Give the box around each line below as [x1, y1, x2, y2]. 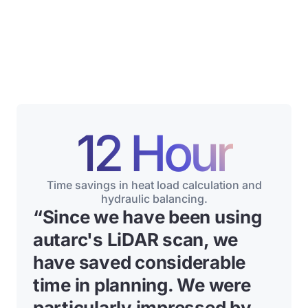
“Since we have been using [33, 206, 262, 228]
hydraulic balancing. [100, 192, 208, 206]
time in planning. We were [33, 274, 251, 296]
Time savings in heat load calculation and [46, 178, 262, 192]
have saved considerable [33, 252, 246, 273]
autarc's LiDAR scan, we [33, 229, 239, 250]
